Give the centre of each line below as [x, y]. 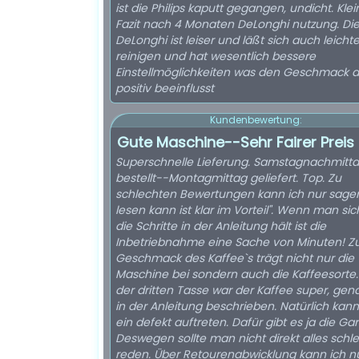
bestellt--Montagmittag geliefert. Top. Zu [228, 178]
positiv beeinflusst [165, 88]
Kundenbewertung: [256, 120]
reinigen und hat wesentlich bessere [216, 56]
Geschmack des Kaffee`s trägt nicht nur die [235, 258]
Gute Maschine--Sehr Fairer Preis [236, 142]
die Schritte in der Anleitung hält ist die [221, 226]
